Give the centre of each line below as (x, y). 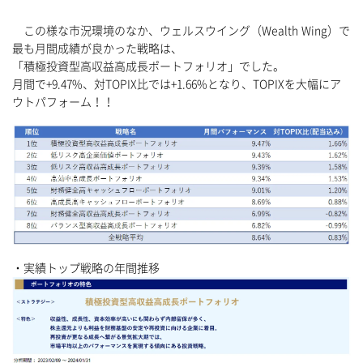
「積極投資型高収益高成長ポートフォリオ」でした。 (148, 67)
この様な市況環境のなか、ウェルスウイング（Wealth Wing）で (181, 31)
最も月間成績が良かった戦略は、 (97, 49)
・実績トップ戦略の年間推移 (86, 269)
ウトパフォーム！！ (63, 102)
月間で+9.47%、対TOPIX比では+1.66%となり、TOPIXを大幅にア (177, 85)
